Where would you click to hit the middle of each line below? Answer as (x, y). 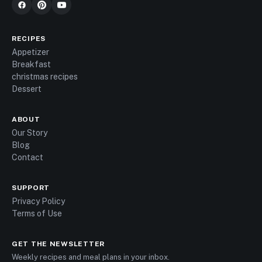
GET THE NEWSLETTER (58, 244)
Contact (27, 158)
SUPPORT (31, 188)
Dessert (27, 89)
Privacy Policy (38, 201)
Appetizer (30, 52)
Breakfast (31, 65)
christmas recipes (45, 77)
